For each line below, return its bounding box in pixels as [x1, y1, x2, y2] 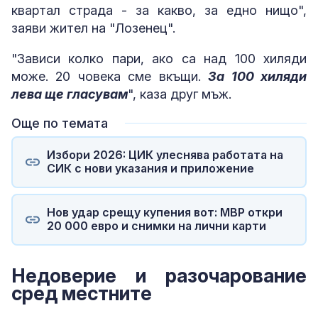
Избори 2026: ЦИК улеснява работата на [46, 148, 283, 163]
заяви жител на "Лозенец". [11, 20, 175, 35]
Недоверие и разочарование [11, 263, 307, 287]
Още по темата [11, 115, 108, 131]
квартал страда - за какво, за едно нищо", [11, 2, 307, 18]
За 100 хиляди [208, 68, 307, 84]
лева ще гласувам [11, 86, 128, 102]
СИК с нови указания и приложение [46, 161, 254, 176]
